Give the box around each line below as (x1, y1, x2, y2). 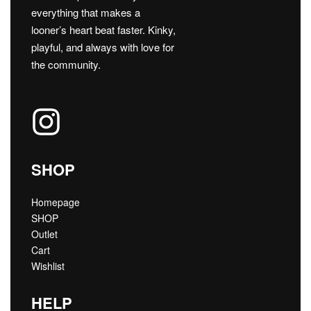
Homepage (31, 194, 80, 209)
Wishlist (31, 258, 65, 273)
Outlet (31, 226, 58, 241)
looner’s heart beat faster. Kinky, (31, 22, 176, 37)
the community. (31, 56, 101, 72)
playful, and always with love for (31, 39, 174, 54)
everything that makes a (31, 4, 140, 19)
